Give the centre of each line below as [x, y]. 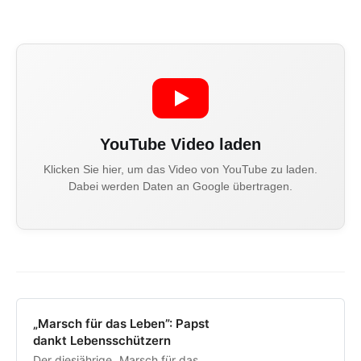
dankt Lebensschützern [102, 341]
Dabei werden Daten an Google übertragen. [180, 187]
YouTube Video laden [180, 145]
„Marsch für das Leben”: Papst [121, 324]
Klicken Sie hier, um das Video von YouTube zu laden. [180, 170]
